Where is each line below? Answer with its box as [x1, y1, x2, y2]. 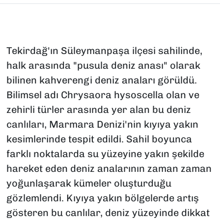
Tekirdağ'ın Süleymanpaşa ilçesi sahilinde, [6, 45, 202, 57]
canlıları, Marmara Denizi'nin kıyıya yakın [6, 118, 198, 131]
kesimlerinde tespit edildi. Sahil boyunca [6, 133, 192, 145]
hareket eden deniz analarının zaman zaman [6, 163, 212, 175]
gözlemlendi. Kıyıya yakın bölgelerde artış [6, 192, 199, 204]
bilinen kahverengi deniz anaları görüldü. [6, 74, 197, 86]
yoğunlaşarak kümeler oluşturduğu [6, 177, 171, 190]
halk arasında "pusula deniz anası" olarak [6, 59, 200, 72]
